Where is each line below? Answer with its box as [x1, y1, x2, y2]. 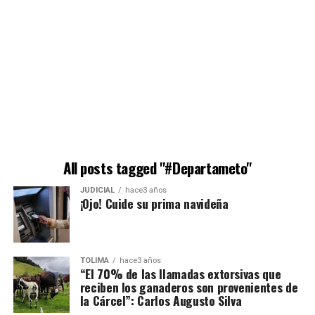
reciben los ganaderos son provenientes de [79, 277, 298, 296]
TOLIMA [79, 255, 109, 265]
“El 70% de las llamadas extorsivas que [79, 264, 281, 283]
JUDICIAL [79, 185, 115, 195]
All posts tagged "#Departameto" [63, 156, 252, 179]
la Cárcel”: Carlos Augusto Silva [79, 290, 242, 309]
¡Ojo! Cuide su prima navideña [79, 193, 229, 212]
